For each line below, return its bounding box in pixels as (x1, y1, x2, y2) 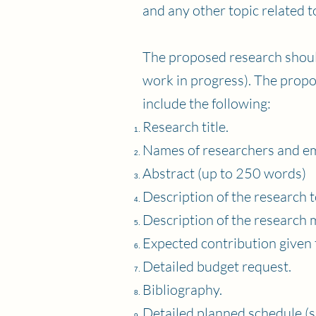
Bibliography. (142, 281, 222, 298)
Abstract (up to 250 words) (142, 164, 306, 182)
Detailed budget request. (142, 257, 291, 275)
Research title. (142, 118, 229, 135)
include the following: (142, 95, 271, 112)
